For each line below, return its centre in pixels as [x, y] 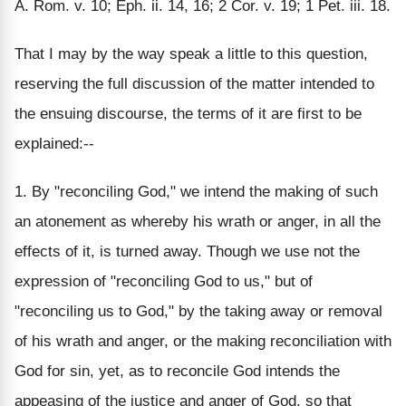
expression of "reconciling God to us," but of [164, 281]
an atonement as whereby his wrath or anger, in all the [198, 221]
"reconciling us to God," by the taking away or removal [198, 311]
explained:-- [54, 143]
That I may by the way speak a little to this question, [191, 53]
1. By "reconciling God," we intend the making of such [196, 191]
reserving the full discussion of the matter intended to [194, 83]
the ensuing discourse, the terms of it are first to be [188, 113]
